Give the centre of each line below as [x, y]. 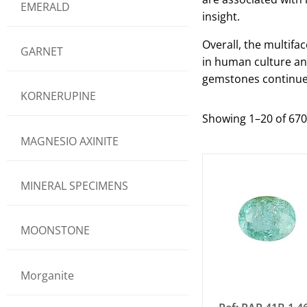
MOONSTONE [55, 231]
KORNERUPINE [58, 96]
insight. [221, 16]
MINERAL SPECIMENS [74, 186]
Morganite [47, 275]
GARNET [42, 51]
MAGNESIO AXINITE [70, 141]
